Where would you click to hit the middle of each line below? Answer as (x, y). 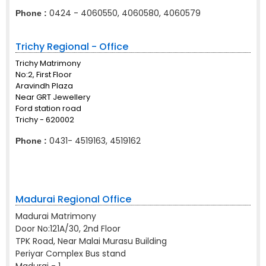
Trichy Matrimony (48, 63)
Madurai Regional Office (73, 199)
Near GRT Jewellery (53, 97)
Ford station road (48, 108)
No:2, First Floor (44, 75)
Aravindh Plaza (44, 86)
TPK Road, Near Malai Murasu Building (91, 241)
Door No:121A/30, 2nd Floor (68, 229)
